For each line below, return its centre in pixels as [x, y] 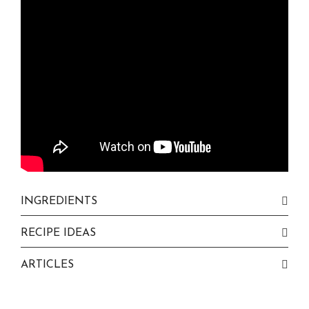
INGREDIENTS [59, 201]
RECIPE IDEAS [58, 233]
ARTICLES [47, 265]
